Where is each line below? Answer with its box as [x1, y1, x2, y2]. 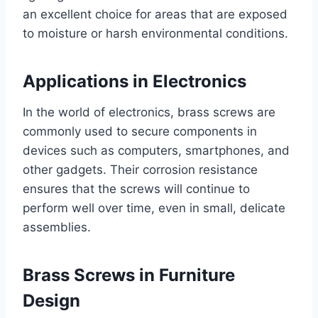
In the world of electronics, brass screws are [23, 105, 275, 120]
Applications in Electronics [23, 71, 246, 92]
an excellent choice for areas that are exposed [23, 7, 287, 22]
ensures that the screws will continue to [23, 182, 250, 197]
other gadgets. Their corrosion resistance [23, 163, 258, 177]
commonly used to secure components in [23, 124, 257, 139]
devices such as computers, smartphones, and [23, 143, 290, 158]
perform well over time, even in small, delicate [23, 201, 285, 216]
